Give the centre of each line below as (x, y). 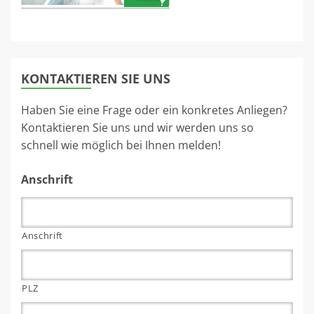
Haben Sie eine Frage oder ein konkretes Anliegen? (154, 110)
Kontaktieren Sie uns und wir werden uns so (137, 128)
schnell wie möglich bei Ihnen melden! (121, 145)
